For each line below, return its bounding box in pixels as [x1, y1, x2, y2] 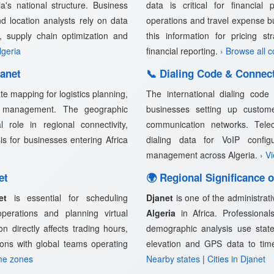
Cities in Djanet [207, 253, 265, 265]
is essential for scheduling [6, 191, 128, 204]
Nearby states [146, 253, 200, 265]
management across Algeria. [146, 149, 260, 161]
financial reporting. [146, 45, 220, 57]
